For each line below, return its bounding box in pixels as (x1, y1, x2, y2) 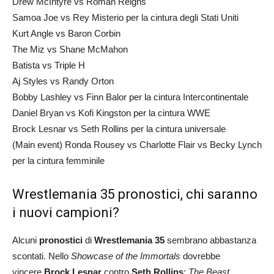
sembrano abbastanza (165, 234, 256, 245)
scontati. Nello (12, 250, 71, 261)
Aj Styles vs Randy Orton (12, 75, 114, 86)
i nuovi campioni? (12, 204, 119, 220)
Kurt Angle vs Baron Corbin (12, 28, 120, 39)
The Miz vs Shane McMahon (12, 43, 128, 54)
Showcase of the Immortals (71, 250, 180, 261)
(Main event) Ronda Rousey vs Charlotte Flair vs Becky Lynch (12, 139, 262, 150)
